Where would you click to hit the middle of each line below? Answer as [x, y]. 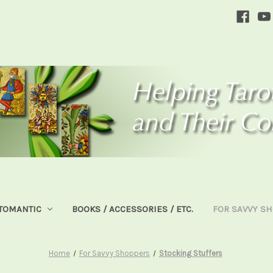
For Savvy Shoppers [114, 253]
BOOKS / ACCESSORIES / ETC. [133, 209]
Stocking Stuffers [190, 253]
